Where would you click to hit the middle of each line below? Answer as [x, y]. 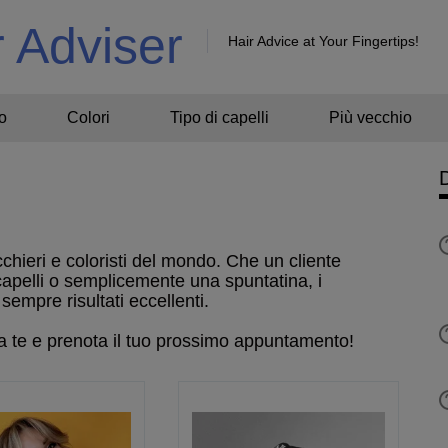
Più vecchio [370, 117]
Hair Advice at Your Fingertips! [323, 41]
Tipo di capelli [219, 117]
